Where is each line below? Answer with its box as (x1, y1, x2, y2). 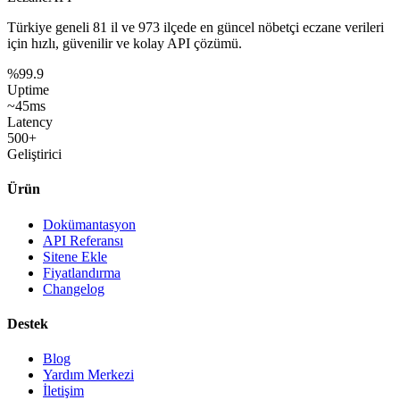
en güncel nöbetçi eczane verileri (196, 20, 384, 36)
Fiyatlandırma (43, 264, 121, 280)
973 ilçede (138, 20, 196, 36)
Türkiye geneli (7, 20, 93, 36)
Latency (7, 114, 53, 130)
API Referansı (43, 232, 123, 248)
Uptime (7, 82, 49, 98)
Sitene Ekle (43, 248, 107, 264)
